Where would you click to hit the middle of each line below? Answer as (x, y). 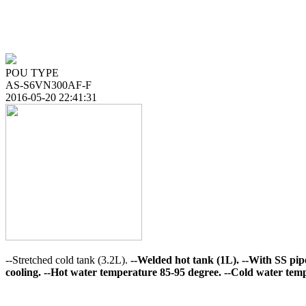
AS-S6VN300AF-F (48, 85)
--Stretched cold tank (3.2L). (67, 260)
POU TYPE (32, 73)
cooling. (23, 272)
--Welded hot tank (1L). (183, 260)
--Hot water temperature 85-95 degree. (131, 272)
